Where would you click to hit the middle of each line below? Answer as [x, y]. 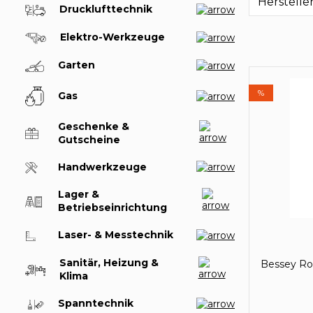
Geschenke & [94, 126]
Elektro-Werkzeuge [112, 37]
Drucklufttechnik [106, 9]
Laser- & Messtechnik [116, 235]
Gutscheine [89, 139]
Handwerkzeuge [103, 167]
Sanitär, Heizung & [109, 263]
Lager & [79, 195]
